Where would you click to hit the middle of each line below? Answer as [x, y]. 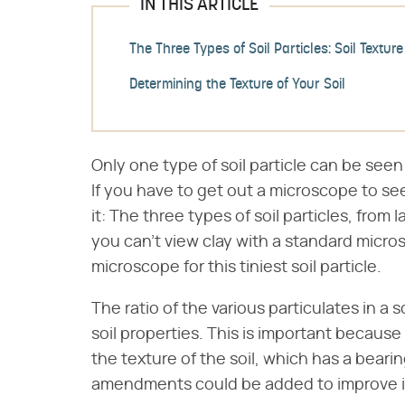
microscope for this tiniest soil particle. [236, 268]
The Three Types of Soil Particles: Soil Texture [266, 50]
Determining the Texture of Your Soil [237, 85]
